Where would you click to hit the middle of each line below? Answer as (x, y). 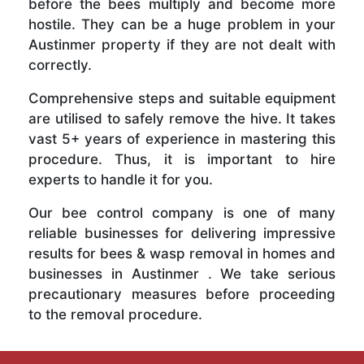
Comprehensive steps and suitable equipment (182, 99)
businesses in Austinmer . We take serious (182, 274)
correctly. (60, 65)
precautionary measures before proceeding (182, 295)
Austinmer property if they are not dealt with (182, 45)
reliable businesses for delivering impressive (182, 234)
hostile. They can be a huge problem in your (182, 25)
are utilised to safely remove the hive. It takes (182, 119)
